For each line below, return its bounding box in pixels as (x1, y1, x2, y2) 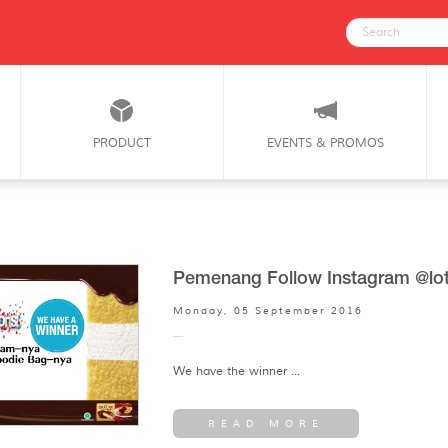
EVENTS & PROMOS (266, 135, 384, 151)
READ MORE (207, 417, 324, 431)
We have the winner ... (172, 363, 300, 379)
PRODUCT (92, 135, 151, 151)
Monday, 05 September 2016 (172, 303, 363, 317)
